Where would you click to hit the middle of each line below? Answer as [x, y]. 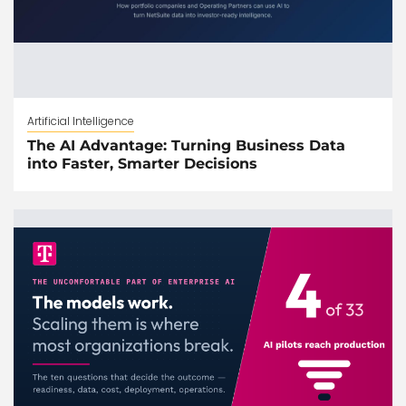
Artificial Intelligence [81, 121]
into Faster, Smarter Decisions [142, 164]
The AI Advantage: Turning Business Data [186, 145]
